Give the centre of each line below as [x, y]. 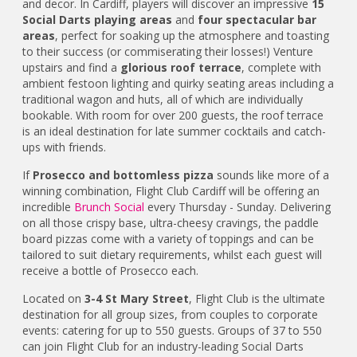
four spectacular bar [257, 19]
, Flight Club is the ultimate [257, 298]
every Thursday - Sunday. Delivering [238, 206]
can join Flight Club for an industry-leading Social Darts [163, 346]
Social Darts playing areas [98, 19]
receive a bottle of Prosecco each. [111, 270]
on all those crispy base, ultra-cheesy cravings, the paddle [171, 222]
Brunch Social [110, 206]
